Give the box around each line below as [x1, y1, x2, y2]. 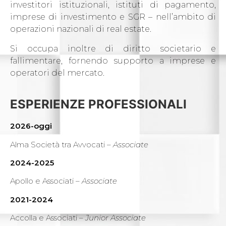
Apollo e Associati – [10, 176, 82, 186]
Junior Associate [85, 213, 146, 223]
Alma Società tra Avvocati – [10, 139, 113, 149]
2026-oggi [10, 121, 52, 131]
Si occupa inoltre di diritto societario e [10, 43, 216, 53]
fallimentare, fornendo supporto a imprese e [10, 55, 216, 66]
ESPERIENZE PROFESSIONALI [10, 97, 187, 112]
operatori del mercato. [10, 68, 104, 78]
